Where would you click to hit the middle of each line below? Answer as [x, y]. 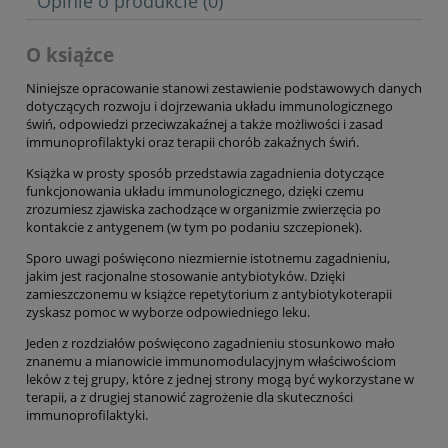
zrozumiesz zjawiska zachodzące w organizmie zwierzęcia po [203, 208]
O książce [70, 54]
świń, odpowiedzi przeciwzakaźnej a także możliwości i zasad [204, 123]
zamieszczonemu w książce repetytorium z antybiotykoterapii [209, 293]
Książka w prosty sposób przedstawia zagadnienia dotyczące [205, 172]
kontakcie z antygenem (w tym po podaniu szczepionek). [194, 226]
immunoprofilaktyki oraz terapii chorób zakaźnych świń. [192, 141]
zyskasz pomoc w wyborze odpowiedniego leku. [168, 311]
